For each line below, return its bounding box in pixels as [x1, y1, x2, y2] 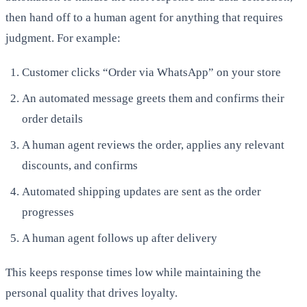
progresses [22, 205, 74, 219]
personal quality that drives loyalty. [5, 286, 177, 299]
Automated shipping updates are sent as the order [22, 184, 261, 198]
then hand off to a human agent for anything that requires [5, 10, 283, 24]
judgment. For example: [5, 31, 121, 45]
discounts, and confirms [22, 158, 138, 172]
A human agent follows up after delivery [22, 231, 217, 245]
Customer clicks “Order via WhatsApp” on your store [22, 65, 281, 79]
